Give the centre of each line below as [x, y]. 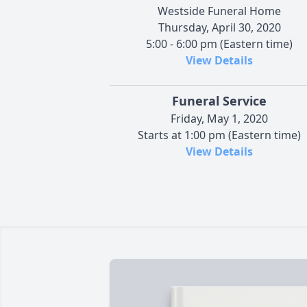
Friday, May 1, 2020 [219, 118]
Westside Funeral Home [219, 11]
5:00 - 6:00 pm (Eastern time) [219, 44]
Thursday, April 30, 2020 [219, 27]
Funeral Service [219, 100]
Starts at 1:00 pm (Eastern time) [219, 135]
